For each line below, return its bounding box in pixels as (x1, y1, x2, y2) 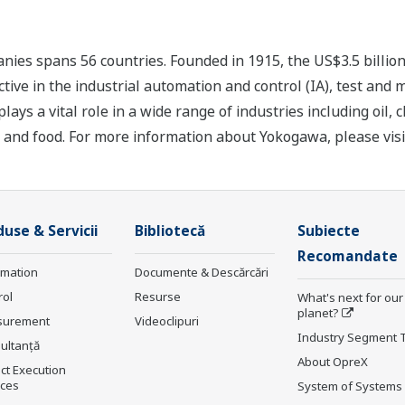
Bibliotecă (135, 221, 205, 241)
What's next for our (297, 289, 403, 306)
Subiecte (297, 221, 360, 241)
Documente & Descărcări (135, 264, 268, 281)
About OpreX (297, 353, 368, 371)
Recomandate (297, 247, 398, 267)
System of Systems (297, 378, 402, 395)
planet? (297, 305, 339, 322)
